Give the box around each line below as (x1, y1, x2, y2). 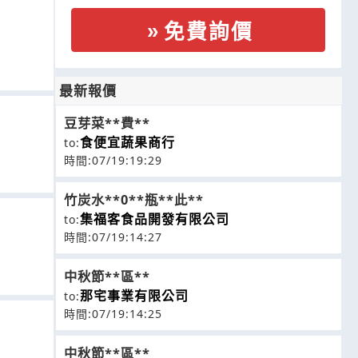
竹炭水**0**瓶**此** (64, 191, 204, 209)
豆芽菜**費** (64, 114, 150, 132)
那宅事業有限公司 (80, 287, 189, 304)
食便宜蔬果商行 (80, 133, 175, 151)
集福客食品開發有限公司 (80, 210, 229, 228)
